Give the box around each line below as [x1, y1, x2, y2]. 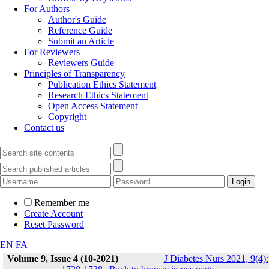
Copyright [48, 112, 86, 122]
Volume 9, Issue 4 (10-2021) [7, 253, 118, 264]
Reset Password [24, 219, 84, 229]
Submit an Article [48, 36, 114, 46]
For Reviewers [24, 47, 80, 57]
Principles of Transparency [24, 68, 125, 79]
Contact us [24, 122, 64, 133]
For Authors [24, 4, 70, 14]
